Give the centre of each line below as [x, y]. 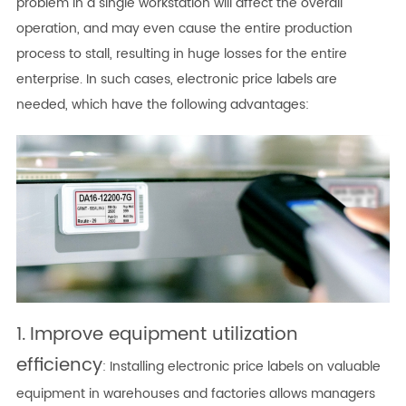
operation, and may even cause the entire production [184, 29]
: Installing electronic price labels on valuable [241, 366]
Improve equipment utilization [164, 334]
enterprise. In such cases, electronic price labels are [176, 80]
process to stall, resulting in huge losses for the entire [181, 54]
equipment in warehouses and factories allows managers [195, 393]
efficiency [59, 365]
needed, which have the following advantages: [162, 105]
